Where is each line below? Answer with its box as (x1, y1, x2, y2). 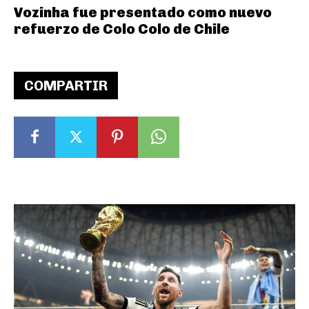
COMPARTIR (24, 77, 108, 94)
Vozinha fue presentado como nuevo (14, 3, 272, 21)
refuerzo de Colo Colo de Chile (14, 20, 230, 37)
